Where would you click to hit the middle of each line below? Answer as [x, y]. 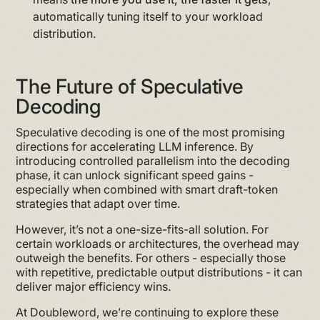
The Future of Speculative [130, 86]
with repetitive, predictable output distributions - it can [159, 272]
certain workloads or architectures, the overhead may [158, 243]
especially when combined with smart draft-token [147, 189]
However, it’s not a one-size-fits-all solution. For [142, 229]
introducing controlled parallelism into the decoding [153, 160]
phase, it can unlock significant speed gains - [135, 175]
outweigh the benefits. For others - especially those [151, 257]
